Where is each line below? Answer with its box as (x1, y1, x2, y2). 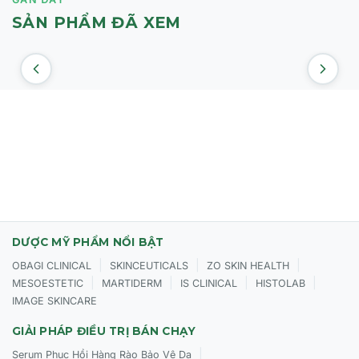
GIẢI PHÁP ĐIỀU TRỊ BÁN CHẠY (12, 324, 196, 337)
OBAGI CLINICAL (12, 259, 91, 272)
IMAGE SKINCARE (12, 294, 97, 307)
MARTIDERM (102, 276, 162, 289)
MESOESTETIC (12, 276, 83, 289)
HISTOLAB (256, 276, 305, 289)
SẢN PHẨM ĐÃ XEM (12, 12, 181, 32)
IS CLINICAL (180, 276, 237, 289)
